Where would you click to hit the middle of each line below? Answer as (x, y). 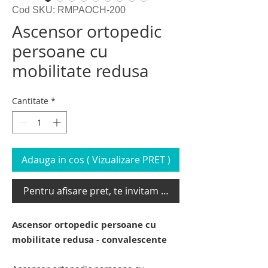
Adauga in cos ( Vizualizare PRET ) (96, 160)
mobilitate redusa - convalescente (89, 240)
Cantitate (30, 101)
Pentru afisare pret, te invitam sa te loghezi (120, 191)
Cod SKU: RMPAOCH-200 (69, 10)
